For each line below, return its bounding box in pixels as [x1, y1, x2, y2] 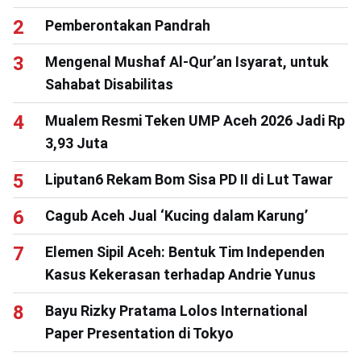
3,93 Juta [45, 135, 108, 152]
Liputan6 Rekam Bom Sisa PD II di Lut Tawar [45, 171, 333, 189]
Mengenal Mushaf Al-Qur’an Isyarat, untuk [45, 53, 329, 71]
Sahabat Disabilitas [45, 76, 173, 93]
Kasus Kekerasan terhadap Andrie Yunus [45, 266, 316, 284]
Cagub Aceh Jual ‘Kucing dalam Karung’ [45, 207, 308, 225]
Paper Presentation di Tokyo [45, 325, 234, 342]
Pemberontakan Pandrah [45, 17, 210, 35]
